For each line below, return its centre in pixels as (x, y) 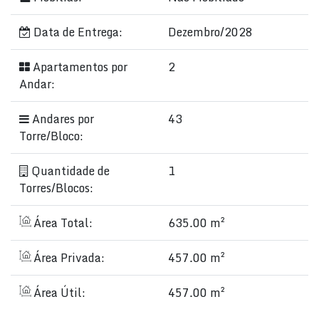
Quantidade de (69, 171)
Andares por (62, 119)
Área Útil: (58, 293)
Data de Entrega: (77, 32)
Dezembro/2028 (210, 32)
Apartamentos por (79, 67)
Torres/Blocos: (56, 188)
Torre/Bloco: (51, 136)
